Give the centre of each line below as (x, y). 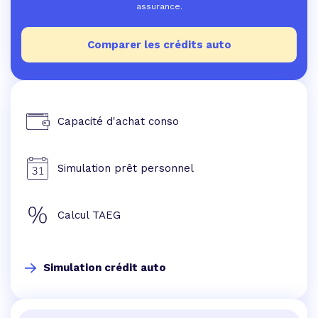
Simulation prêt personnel (126, 168)
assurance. (159, 6)
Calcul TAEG (89, 215)
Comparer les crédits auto (159, 45)
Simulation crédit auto (105, 268)
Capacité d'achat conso (118, 121)
